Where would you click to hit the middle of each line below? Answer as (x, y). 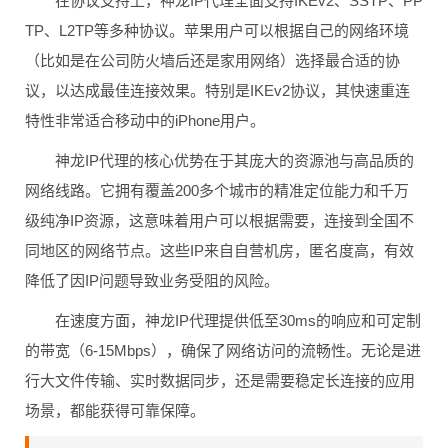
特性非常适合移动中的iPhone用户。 (145, 120)
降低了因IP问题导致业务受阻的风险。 (152, 280)
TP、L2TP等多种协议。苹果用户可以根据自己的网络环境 (217, 30)
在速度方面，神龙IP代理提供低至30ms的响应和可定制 (238, 320)
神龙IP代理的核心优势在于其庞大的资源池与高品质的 (234, 160)
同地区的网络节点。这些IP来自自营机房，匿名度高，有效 (219, 250)
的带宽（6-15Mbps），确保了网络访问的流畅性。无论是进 (223, 350)
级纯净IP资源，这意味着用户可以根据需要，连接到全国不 (219, 220)
